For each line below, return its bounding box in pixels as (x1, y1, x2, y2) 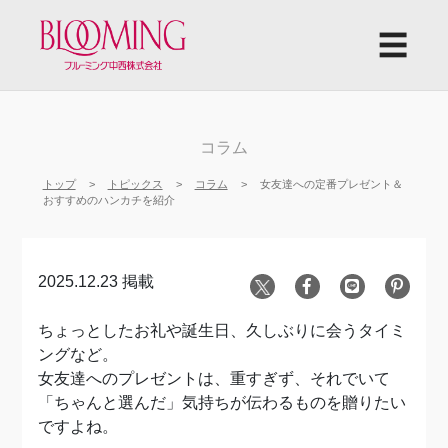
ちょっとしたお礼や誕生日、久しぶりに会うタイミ (38, 322, 407, 339)
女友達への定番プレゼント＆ (259, 178, 403, 190)
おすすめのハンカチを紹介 (42, 194, 175, 206)
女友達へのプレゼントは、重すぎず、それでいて (38, 370, 391, 387)
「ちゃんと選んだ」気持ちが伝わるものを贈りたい (38, 394, 407, 411)
